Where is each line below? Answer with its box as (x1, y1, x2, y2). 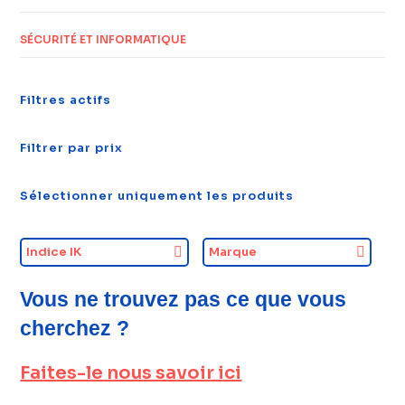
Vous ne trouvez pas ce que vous (20, 287, 347, 312)
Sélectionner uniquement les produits (20, 188, 295, 204)
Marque (209, 244, 257, 260)
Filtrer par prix (20, 140, 124, 156)
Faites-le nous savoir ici (20, 362, 242, 385)
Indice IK (26, 244, 82, 260)
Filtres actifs (20, 92, 112, 108)
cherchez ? (20, 316, 130, 341)
